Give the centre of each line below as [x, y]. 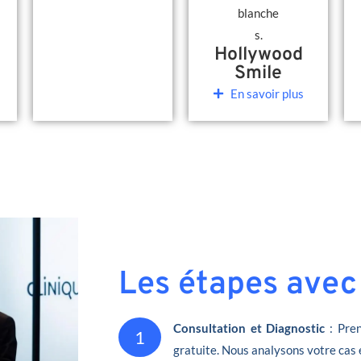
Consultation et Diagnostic [249, 328]
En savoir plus [268, 93]
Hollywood [258, 55]
